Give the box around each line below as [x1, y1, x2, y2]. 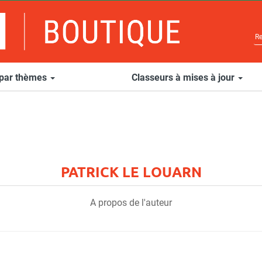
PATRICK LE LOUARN [60, 163, 202, 181]
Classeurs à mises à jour [131, 72, 237, 84]
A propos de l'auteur [90, 197, 172, 209]
